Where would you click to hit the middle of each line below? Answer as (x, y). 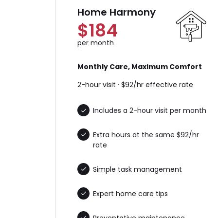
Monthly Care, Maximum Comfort (140, 67)
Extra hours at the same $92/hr (146, 135)
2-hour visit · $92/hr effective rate (136, 85)
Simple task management (138, 169)
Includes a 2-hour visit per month (150, 111)
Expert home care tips (131, 193)
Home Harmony (117, 12)
